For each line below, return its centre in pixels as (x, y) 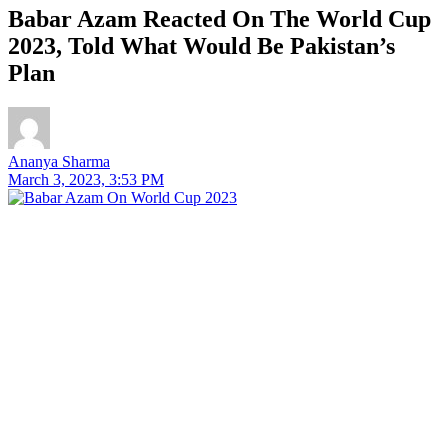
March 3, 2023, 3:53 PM (86, 179)
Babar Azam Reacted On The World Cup (219, 18)
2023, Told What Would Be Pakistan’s (201, 45)
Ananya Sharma (59, 161)
